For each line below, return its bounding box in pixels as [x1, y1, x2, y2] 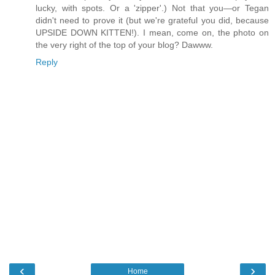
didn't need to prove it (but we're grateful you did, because [36, 15, 269, 26]
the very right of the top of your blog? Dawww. [36, 40, 213, 50]
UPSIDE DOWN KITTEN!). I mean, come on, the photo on [36, 28, 269, 38]
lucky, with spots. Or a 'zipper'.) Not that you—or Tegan [36, 3, 269, 14]
